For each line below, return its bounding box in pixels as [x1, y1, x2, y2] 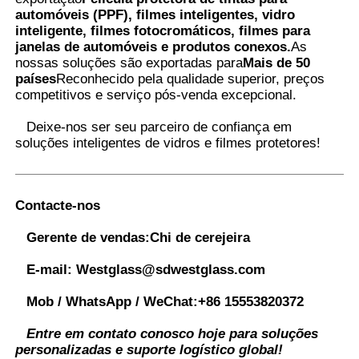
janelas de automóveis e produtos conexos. [15, 38, 292, 54]
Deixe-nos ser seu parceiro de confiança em [26, 119, 292, 135]
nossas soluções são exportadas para [15, 54, 244, 71]
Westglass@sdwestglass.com [76, 261, 266, 277]
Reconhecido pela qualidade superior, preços [56, 71, 325, 87]
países [15, 71, 57, 87]
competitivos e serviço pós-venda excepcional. [15, 87, 297, 103]
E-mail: [26, 261, 73, 277]
